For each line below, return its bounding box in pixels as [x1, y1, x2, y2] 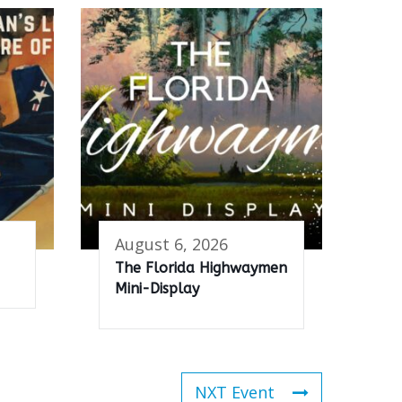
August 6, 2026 [115, 232, 228, 255]
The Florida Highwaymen [115, 258, 287, 276]
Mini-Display [115, 279, 199, 297]
